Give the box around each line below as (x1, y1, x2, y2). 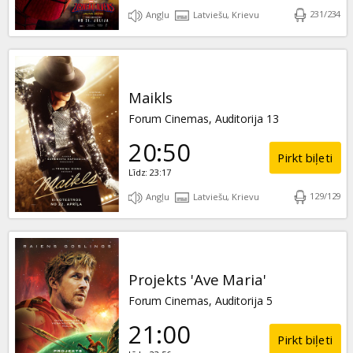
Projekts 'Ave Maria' (128, 269, 266, 291)
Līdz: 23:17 (128, 166, 171, 179)
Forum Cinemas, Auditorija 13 (128, 111, 279, 127)
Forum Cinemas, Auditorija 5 (128, 293, 273, 309)
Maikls (128, 87, 173, 109)
